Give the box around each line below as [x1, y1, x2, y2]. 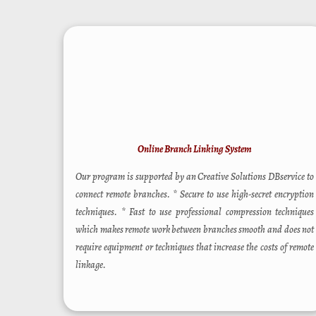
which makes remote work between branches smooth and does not [75, 222, 315, 236]
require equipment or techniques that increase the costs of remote [75, 240, 315, 254]
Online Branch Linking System [138, 142, 253, 156]
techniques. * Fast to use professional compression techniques [75, 205, 315, 219]
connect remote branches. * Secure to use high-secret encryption [75, 187, 315, 201]
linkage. [75, 257, 107, 272]
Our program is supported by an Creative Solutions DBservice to [75, 169, 315, 183]
